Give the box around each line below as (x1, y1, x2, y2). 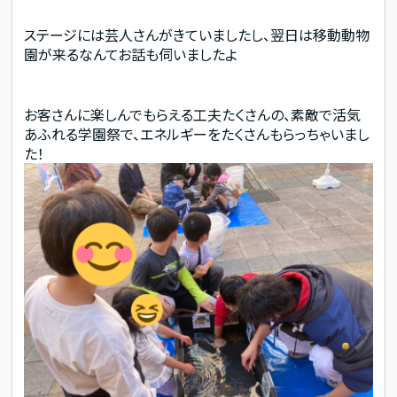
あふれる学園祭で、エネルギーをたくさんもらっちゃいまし (24, 122, 370, 144)
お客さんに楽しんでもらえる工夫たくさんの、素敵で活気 (24, 103, 362, 125)
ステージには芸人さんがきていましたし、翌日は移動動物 (24, 24, 370, 46)
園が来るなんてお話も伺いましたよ (24, 43, 238, 66)
